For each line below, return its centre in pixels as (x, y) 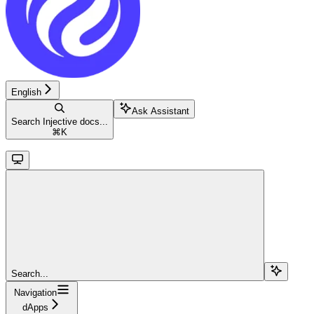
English (26, 92)
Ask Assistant (161, 111)
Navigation (35, 292)
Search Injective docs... (60, 121)
